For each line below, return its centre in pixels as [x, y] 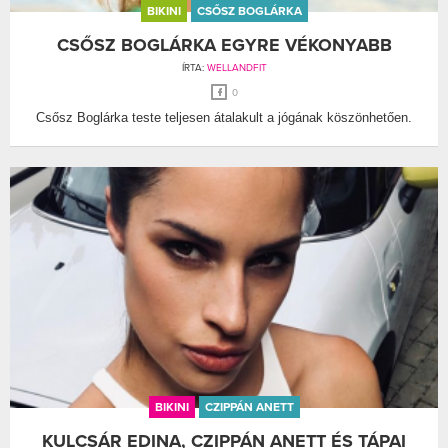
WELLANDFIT [236, 67]
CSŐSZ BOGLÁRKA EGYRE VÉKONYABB [224, 44]
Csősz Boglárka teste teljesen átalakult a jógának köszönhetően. [224, 117]
